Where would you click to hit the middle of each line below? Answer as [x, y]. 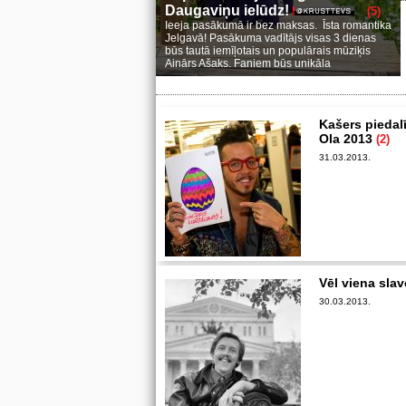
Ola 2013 [348, 139]
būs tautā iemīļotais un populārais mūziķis [268, 51]
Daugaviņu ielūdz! [229, 10]
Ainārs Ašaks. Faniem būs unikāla [248, 63]
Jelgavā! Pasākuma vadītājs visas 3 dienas [271, 38]
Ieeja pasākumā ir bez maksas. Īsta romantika [278, 25]
